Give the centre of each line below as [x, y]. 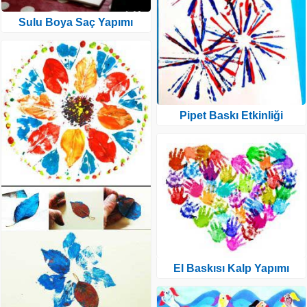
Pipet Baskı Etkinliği [231, 116]
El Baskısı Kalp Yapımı [231, 269]
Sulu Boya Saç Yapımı [76, 23]
